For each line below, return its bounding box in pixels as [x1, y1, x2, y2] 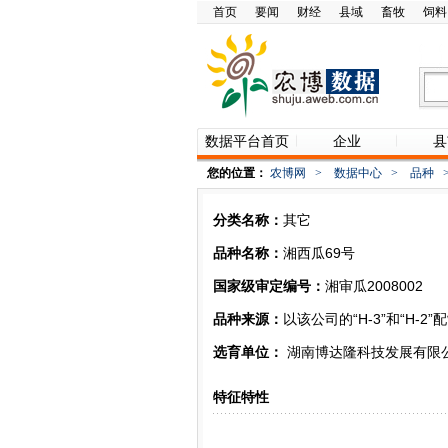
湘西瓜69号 [283, 245, 355, 261]
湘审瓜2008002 [325, 278, 423, 294]
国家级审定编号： [213, 278, 325, 294]
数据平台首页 [205, 133, 289, 149]
